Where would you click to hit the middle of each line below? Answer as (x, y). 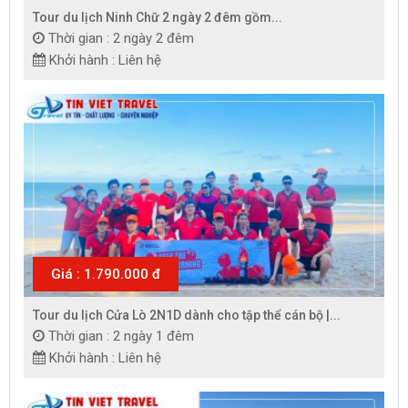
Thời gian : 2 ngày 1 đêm (121, 336)
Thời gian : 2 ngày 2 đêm (121, 38)
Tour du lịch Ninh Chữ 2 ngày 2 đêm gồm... (158, 17)
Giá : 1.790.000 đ (106, 274)
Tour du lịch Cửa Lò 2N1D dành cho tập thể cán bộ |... (187, 315)
